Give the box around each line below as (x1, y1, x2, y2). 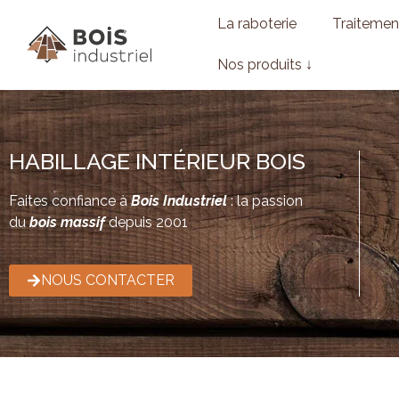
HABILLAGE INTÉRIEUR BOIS (9, 148, 305, 175)
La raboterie (216, 15, 297, 32)
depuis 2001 (109, 214, 188, 232)
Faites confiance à (9, 192, 131, 210)
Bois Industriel (131, 192, 227, 210)
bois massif (29, 214, 105, 232)
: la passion (227, 192, 303, 210)
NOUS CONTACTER (41, 271, 175, 289)
